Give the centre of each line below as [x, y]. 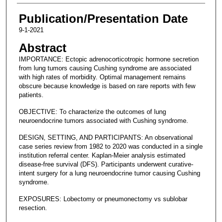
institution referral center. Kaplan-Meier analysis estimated [102, 156]
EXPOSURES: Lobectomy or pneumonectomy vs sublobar [103, 199]
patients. [31, 95]
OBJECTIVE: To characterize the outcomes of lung [92, 112]
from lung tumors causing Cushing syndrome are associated [105, 68]
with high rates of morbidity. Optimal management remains [102, 77]
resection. [33, 208]
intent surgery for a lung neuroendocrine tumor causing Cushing [109, 173]
